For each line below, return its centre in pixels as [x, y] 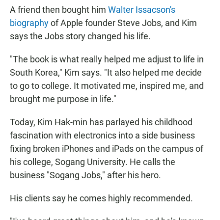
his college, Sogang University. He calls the [93, 162]
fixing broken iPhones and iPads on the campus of [107, 149]
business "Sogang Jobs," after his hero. [85, 175]
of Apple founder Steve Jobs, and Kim [124, 23]
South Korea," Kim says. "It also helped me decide [106, 73]
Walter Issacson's [142, 10]
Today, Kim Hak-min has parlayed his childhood [101, 122]
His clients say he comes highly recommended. [101, 198]
